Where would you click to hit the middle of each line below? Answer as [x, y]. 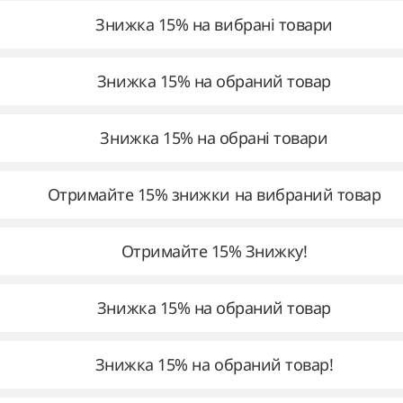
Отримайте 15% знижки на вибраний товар [214, 194]
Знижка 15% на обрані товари [214, 138]
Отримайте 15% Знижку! [214, 251]
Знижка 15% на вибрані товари [214, 24]
